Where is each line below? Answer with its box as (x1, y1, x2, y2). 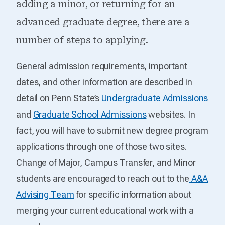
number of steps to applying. (16, 34, 148, 45)
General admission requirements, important (16, 60, 188, 71)
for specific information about (74, 189, 191, 200)
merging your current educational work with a (16, 205, 194, 216)
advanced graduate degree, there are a (16, 16, 190, 27)
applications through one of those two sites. (16, 141, 187, 152)
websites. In (146, 108, 195, 120)
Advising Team (16, 189, 74, 200)
